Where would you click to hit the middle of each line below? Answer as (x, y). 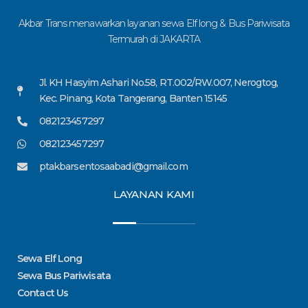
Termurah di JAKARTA (154, 39)
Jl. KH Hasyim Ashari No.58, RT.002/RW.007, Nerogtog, (158, 82)
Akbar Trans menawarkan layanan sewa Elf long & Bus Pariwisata (154, 23)
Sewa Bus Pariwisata (64, 276)
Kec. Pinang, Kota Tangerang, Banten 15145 (133, 98)
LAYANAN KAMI (154, 194)
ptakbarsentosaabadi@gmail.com (113, 166)
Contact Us (43, 293)
